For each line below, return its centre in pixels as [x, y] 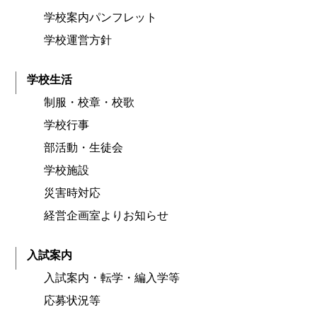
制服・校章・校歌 [90, 103]
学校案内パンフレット [101, 18]
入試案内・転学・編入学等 [112, 278]
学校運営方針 [78, 40]
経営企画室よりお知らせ [106, 216]
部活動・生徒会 [84, 148]
